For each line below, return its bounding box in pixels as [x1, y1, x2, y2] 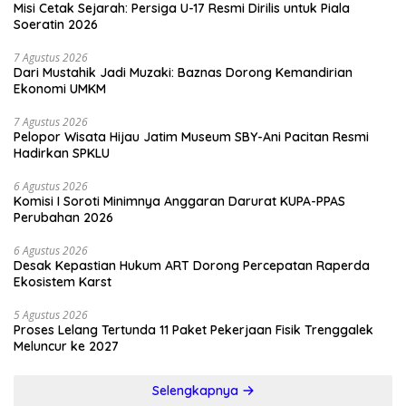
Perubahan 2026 [14, 208, 113, 226]
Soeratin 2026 [14, 15, 98, 33]
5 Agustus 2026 [14, 306, 88, 323]
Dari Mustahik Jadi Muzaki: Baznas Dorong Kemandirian [14, 63, 353, 81]
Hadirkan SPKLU [14, 144, 110, 161]
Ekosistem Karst [14, 273, 111, 290]
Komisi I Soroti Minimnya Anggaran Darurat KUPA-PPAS [14, 192, 345, 209]
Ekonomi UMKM [14, 80, 106, 97]
